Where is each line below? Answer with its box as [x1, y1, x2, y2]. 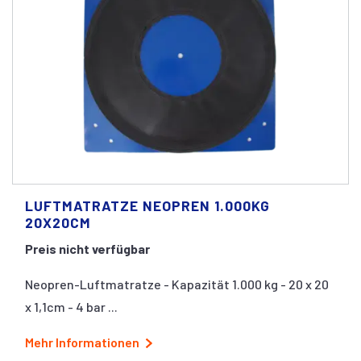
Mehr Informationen [25, 334, 139, 350]
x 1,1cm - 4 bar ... [25, 298, 118, 314]
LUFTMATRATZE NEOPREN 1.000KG [25, 196, 270, 214]
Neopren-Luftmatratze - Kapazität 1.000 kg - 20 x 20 [25, 276, 329, 292]
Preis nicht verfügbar [25, 240, 150, 256]
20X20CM [25, 213, 91, 231]
